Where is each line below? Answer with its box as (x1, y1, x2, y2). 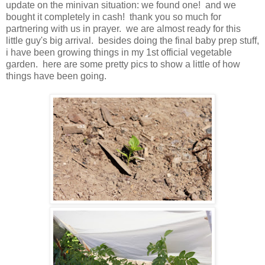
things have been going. (6, 71, 106, 82)
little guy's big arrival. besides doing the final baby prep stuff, (6, 35, 259, 46)
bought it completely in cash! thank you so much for (6, 12, 221, 22)
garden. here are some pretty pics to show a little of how (6, 59, 240, 70)
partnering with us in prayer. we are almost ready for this (6, 24, 241, 34)
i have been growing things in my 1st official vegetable (6, 47, 232, 58)
